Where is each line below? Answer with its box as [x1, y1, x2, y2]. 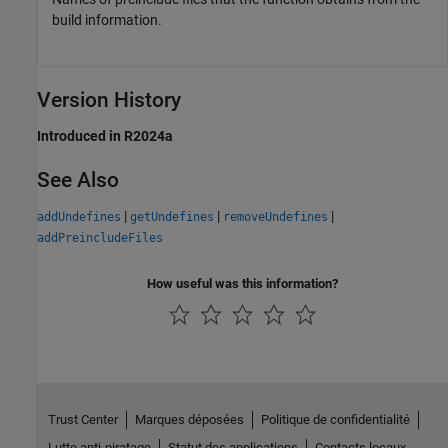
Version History [37, 87, 181, 112]
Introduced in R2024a [37, 128, 173, 144]
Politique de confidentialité [260, 411, 410, 427]
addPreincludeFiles [37, 231, 163, 246]
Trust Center [47, 411, 118, 427]
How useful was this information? [147, 276, 338, 292]
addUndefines [37, 210, 121, 225]
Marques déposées [134, 411, 244, 427]
